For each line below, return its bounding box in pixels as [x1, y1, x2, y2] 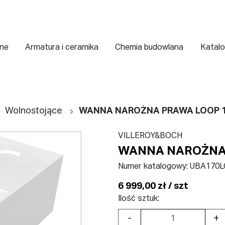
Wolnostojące [5, 106, 63, 116]
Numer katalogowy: [118, 163, 190, 171]
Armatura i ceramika [25, 44, 99, 52]
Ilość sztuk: [118, 194, 160, 203]
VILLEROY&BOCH [118, 132, 183, 140]
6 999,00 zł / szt [118, 181, 189, 191]
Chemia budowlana [115, 44, 184, 52]
